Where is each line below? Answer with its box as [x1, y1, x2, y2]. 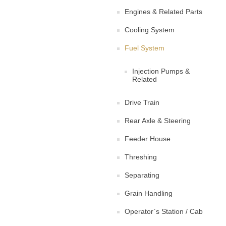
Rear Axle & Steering [125, 117, 191, 125]
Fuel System [125, 44, 164, 52]
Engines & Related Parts [125, 8, 202, 16]
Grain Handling [125, 189, 173, 197]
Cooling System [125, 26, 175, 34]
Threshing [125, 153, 157, 161]
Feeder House [125, 135, 171, 143]
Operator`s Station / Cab [125, 207, 203, 215]
